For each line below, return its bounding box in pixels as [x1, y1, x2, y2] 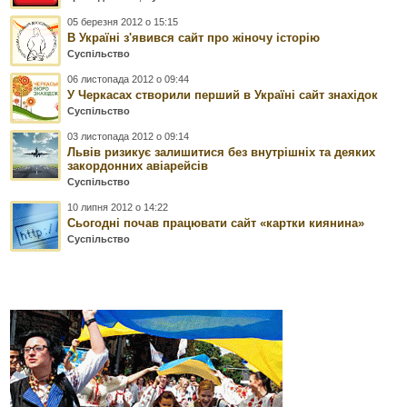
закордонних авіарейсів [67, 158, 209, 173]
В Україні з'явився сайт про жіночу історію [67, 30, 321, 45]
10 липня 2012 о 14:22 [67, 201, 169, 213]
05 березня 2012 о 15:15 [67, 15, 179, 27]
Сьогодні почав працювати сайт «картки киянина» [67, 215, 365, 230]
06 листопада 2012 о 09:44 [67, 73, 190, 84]
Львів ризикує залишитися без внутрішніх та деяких [67, 144, 376, 159]
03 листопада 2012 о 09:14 [67, 130, 190, 142]
